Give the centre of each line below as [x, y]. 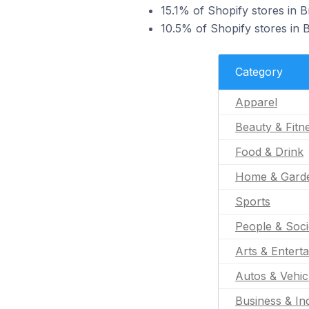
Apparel [256, 102]
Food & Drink [269, 152]
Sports [253, 201]
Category [259, 72]
